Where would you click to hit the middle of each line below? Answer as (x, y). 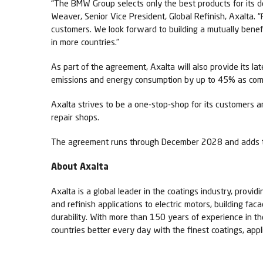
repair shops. (75, 117)
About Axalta (80, 166)
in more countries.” (85, 42)
